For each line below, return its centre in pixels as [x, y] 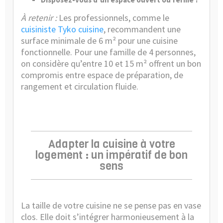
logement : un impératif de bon [111, 155]
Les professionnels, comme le [113, 18]
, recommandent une [142, 29]
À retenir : [39, 18]
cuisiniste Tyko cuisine [62, 29]
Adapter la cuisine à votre [111, 144]
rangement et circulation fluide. [80, 86]
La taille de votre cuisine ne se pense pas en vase [111, 205]
